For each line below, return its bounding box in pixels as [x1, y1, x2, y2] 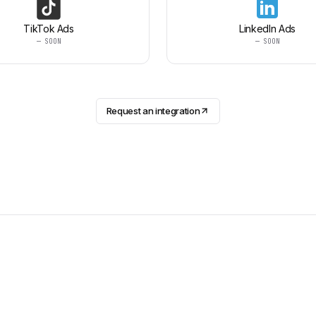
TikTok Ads [23, 22, 74, 35]
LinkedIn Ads [239, 22, 296, 35]
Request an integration [106, 104, 200, 116]
